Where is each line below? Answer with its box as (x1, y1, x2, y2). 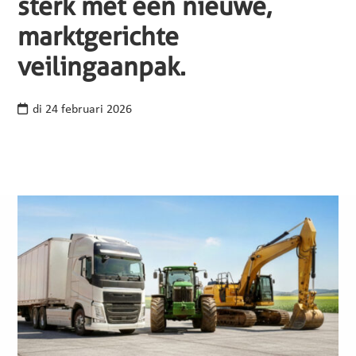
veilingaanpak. (17, 51, 187, 83)
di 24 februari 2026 (33, 103, 133, 117)
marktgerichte (17, 21, 180, 52)
